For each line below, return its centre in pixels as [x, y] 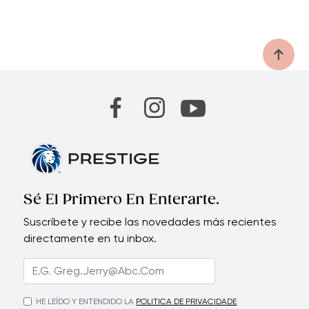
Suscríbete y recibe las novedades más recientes [150, 221]
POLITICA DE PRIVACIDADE [187, 301]
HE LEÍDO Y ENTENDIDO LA [85, 301]
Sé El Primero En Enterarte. [122, 200]
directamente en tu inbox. [90, 238]
